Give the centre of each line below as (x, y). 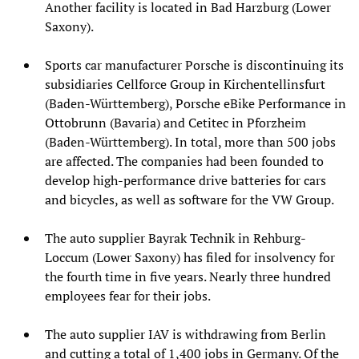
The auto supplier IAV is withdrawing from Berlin (186, 334)
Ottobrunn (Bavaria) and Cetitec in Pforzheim (175, 122)
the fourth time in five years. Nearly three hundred (188, 276)
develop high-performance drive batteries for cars (186, 180)
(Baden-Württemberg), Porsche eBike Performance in (196, 103)
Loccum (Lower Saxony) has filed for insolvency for (190, 257)
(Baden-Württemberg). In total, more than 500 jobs (190, 141)
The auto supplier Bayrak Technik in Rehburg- (175, 238)
